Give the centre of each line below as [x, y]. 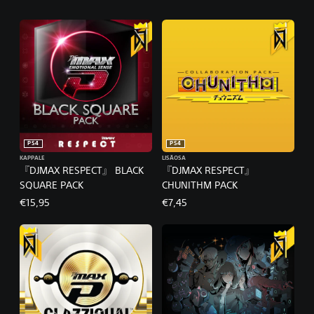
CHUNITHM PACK [200, 185]
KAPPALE [32, 158]
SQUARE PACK [52, 185]
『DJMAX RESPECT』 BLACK [82, 170]
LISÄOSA [174, 158]
